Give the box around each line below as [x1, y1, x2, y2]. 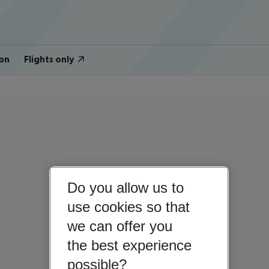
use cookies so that [67, 198, 190, 215]
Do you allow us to [67, 179, 184, 196]
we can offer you [67, 217, 172, 234]
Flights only [24, 53, 74, 64]
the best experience [67, 237, 192, 253]
